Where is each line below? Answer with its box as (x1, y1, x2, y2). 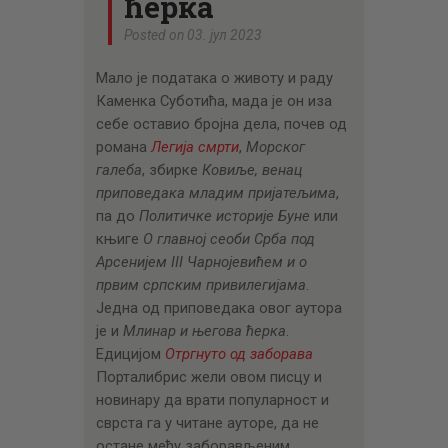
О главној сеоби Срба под (142, 229, 315, 248)
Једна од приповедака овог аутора (95, 298, 342, 317)
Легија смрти (150, 137, 239, 156)
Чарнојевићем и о (182, 252, 307, 271)
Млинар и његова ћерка (122, 321, 286, 340)
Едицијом (95, 344, 165, 363)
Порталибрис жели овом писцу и (95, 367, 322, 386)
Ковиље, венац (201, 160, 303, 179)
